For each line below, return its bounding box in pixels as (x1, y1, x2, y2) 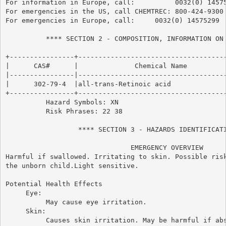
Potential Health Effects (5, 180, 102, 188)
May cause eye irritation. (5, 198, 147, 206)
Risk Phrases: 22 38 (5, 107, 123, 115)
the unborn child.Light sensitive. (5, 161, 139, 169)
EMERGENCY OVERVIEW (5, 143, 203, 151)
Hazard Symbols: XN (5, 98, 119, 106)
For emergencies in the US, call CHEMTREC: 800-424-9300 (5, 7, 223, 15)
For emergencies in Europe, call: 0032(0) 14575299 (5, 16, 219, 24)
